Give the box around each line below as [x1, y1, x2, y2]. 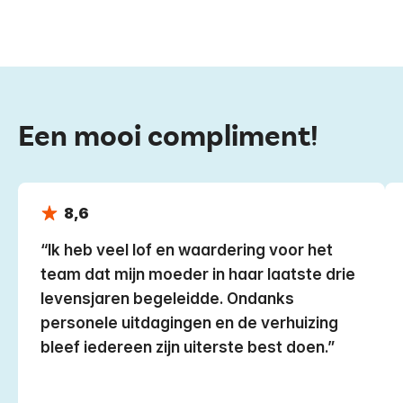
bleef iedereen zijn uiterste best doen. [40, 337, 327, 357]
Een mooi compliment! [18, 117, 318, 156]
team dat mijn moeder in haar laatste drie [40, 264, 355, 284]
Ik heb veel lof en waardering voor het [47, 240, 333, 260]
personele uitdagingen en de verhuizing [40, 313, 338, 333]
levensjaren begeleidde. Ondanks [40, 289, 294, 309]
